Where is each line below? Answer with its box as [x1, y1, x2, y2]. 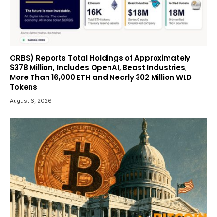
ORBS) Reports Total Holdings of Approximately [10, 52, 191, 63]
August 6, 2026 [10, 97, 52, 104]
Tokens [10, 81, 38, 92]
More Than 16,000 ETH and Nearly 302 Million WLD [10, 72, 192, 82]
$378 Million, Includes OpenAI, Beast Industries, [10, 62, 187, 73]
